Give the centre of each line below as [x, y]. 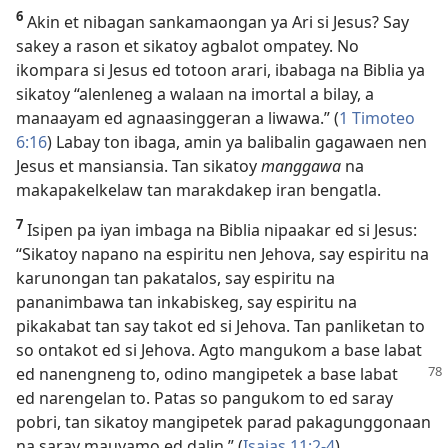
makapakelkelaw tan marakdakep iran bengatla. [198, 189]
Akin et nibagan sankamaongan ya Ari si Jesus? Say [216, 21]
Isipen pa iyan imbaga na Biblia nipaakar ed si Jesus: [220, 229]
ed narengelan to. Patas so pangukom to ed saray [204, 397]
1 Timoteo [377, 117]
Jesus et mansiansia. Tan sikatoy [138, 165]
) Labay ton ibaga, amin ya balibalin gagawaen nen [237, 141]
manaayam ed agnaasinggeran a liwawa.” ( [177, 117]
